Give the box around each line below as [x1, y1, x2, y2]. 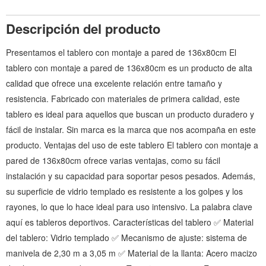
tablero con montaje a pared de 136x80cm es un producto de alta [6, 62, 252, 74]
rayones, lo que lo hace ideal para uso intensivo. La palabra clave [6, 201, 252, 213]
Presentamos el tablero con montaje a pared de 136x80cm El [6, 46, 236, 59]
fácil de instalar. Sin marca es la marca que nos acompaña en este [6, 123, 256, 136]
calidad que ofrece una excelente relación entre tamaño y [6, 77, 222, 90]
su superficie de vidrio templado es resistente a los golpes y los [6, 185, 243, 198]
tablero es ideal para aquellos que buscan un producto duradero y [6, 108, 254, 121]
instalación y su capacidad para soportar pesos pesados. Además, [6, 170, 255, 182]
